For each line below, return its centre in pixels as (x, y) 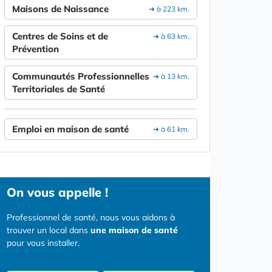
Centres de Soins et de (60, 36)
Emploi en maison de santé (70, 129)
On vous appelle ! (57, 192)
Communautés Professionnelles (81, 76)
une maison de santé (134, 230)
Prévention (36, 49)
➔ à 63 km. (169, 36)
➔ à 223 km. (167, 8)
